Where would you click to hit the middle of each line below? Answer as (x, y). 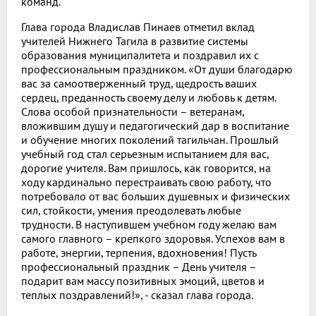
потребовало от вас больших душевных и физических (156, 196)
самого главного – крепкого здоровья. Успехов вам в (153, 238)
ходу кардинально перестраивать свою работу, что (146, 182)
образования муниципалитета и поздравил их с (140, 55)
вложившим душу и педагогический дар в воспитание (155, 125)
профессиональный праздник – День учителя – (139, 266)
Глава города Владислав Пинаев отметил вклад (138, 26)
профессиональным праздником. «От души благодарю (157, 69)
